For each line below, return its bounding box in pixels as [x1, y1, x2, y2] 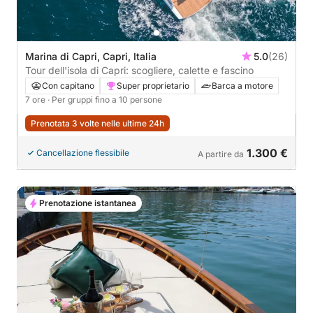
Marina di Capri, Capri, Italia [25, 50, 156, 62]
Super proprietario [117, 80, 189, 91]
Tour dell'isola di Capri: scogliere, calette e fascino [25, 64, 254, 76]
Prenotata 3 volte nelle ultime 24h [31, 117, 164, 129]
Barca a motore [212, 80, 273, 91]
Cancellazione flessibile [36, 147, 129, 158]
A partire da [198, 148, 244, 159]
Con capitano [42, 80, 94, 91]
